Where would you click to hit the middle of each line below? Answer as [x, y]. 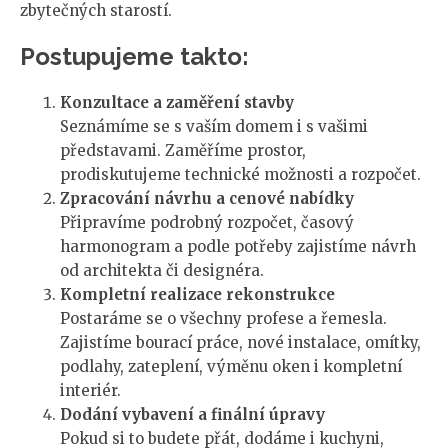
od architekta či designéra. [162, 271]
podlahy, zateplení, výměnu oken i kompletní [231, 367]
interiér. [90, 391]
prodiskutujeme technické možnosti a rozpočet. [240, 175]
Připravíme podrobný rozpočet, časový [207, 223]
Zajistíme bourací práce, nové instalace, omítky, [240, 343]
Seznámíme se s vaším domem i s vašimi [214, 127]
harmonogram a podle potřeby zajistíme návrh [238, 247]
